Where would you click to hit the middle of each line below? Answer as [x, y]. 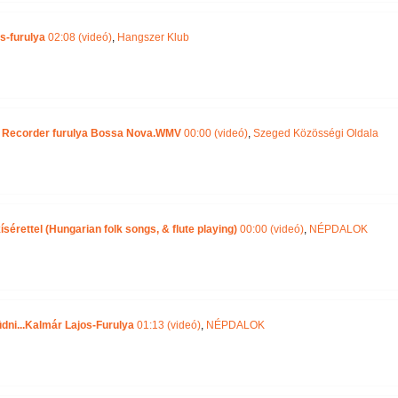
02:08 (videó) [80, 37]
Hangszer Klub [153, 37]
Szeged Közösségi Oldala [315, 133]
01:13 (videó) [167, 325]
